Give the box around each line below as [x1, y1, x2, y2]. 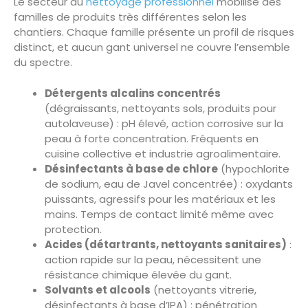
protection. [45, 221, 102, 236]
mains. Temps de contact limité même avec [45, 206, 274, 221]
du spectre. [14, 55, 72, 70]
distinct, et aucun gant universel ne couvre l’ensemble [14, 40, 290, 55]
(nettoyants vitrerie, [151, 282, 256, 297]
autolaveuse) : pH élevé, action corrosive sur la [45, 115, 283, 131]
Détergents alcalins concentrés [45, 85, 221, 100]
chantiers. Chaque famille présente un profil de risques [14, 25, 294, 40]
